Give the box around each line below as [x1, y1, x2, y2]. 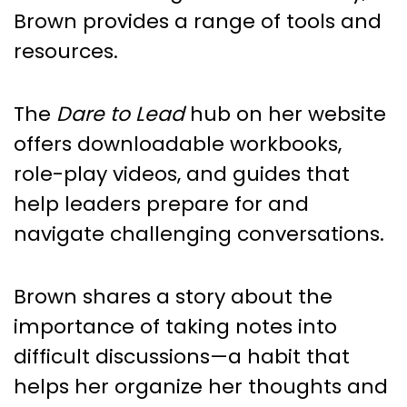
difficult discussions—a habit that [14, 342, 350, 371]
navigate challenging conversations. [14, 219, 384, 248]
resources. [14, 36, 118, 65]
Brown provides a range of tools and [14, 6, 382, 35]
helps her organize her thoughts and [14, 372, 388, 401]
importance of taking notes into [14, 312, 337, 341]
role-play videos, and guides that [14, 159, 350, 188]
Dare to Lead [56, 99, 184, 128]
